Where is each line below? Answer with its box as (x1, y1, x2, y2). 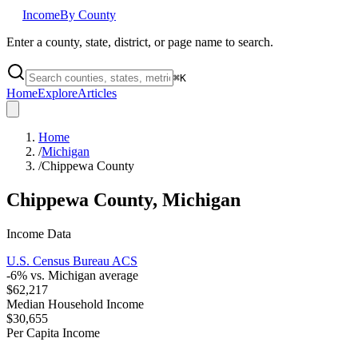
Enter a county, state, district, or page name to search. (6, 35, 273, 49)
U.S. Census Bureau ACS (6, 253, 137, 268)
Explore (38, 86, 78, 100)
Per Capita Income (6, 325, 100, 340)
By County (60, 8, 116, 22)
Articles (78, 86, 117, 100)
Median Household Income (6, 296, 144, 311)
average (96, 268, 138, 282)
